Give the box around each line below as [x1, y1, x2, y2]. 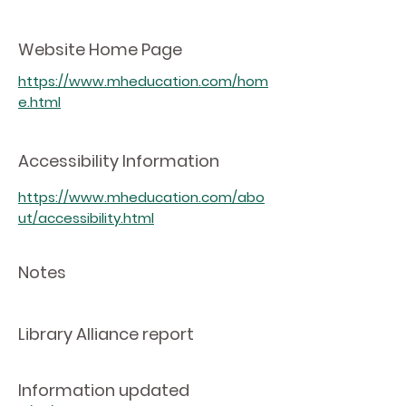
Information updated [18, 379, 189, 401]
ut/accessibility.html [18, 208, 154, 227]
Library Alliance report [18, 323, 194, 345]
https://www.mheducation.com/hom [18, 72, 268, 91]
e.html [18, 92, 61, 111]
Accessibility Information [18, 150, 219, 172]
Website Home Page [18, 38, 182, 61]
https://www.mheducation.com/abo [18, 188, 265, 207]
